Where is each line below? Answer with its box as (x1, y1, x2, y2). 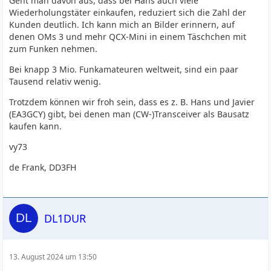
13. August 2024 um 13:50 (9, 252, 97, 262)
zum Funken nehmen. (9, 43, 98, 54)
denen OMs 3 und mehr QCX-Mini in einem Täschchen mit (9, 31, 247, 42)
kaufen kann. (9, 120, 62, 132)
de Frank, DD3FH (9, 162, 77, 173)
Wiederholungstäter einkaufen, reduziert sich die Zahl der (9, 7, 247, 18)
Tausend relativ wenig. (9, 76, 102, 87)
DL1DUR (44, 211, 87, 226)
